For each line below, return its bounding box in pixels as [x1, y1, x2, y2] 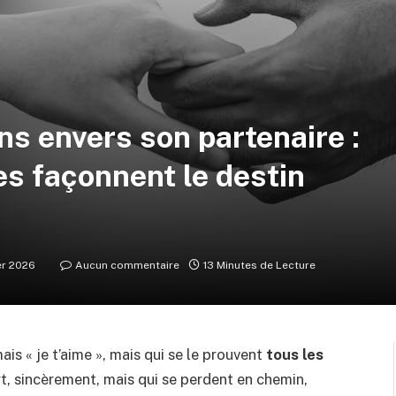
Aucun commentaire [75, 259, 179, 272]
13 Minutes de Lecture [203, 259, 316, 272]
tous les [266, 346, 324, 363]
